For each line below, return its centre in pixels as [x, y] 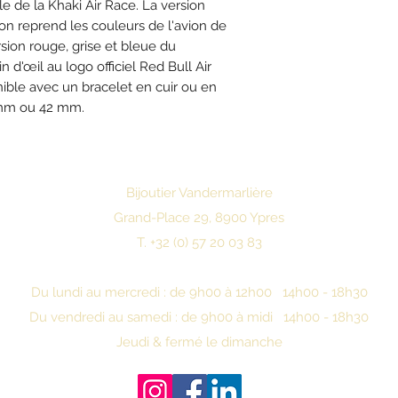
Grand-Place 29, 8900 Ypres [199, 218]
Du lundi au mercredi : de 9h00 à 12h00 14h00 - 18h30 [199, 292]
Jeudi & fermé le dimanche [199, 342]
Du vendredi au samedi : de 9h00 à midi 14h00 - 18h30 [199, 317]
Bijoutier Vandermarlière [199, 193]
